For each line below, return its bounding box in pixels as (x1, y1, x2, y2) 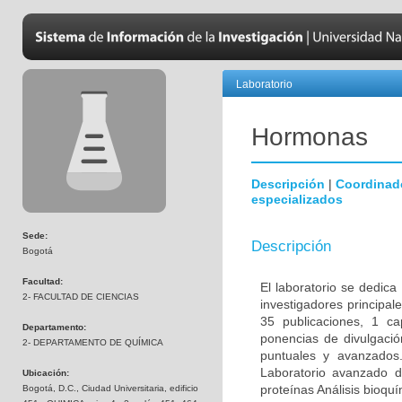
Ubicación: (22, 368, 69, 378)
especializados (251, 192, 343, 206)
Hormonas (251, 123, 368, 151)
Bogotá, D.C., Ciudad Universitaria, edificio (22, 383, 198, 393)
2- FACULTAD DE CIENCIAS (22, 292, 139, 301)
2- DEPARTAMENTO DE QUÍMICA (22, 337, 163, 347)
